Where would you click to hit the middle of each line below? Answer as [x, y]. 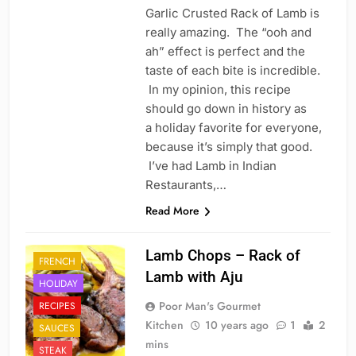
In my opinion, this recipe [218, 90]
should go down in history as [226, 109]
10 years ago [236, 325]
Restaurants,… [186, 185]
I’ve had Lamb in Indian [211, 166]
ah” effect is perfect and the [225, 52]
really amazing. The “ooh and [228, 33]
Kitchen [164, 325]
